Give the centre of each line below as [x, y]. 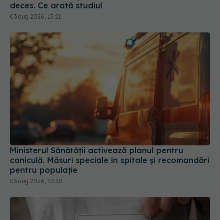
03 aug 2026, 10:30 [36, 181]
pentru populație [44, 170]
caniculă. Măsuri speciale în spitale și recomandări [110, 160]
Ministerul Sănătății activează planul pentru [96, 150]
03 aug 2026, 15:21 [35, 17]
